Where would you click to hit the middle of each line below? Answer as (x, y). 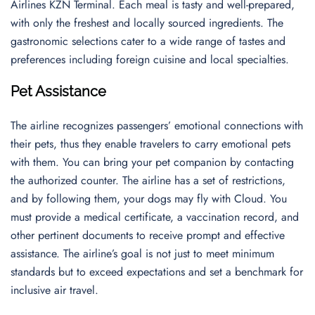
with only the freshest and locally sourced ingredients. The (147, 23)
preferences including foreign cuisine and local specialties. (152, 59)
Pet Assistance (58, 91)
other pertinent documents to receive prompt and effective (148, 235)
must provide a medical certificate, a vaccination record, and (155, 217)
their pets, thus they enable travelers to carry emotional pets (150, 144)
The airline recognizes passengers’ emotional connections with (157, 126)
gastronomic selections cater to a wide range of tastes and (148, 41)
